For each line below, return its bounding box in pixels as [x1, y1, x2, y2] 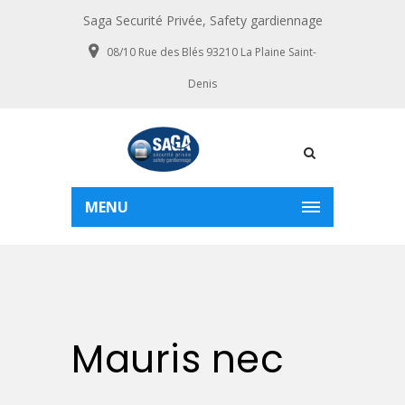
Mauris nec [71, 333, 284, 386]
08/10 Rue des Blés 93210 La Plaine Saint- [107, 44, 316, 60]
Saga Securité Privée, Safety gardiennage [82, 12, 323, 29]
